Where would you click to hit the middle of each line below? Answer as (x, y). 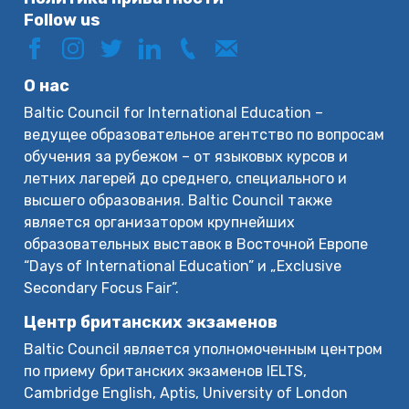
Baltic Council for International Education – (174, 113)
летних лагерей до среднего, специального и (186, 179)
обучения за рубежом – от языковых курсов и (186, 157)
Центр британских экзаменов (151, 323)
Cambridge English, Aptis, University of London (186, 393)
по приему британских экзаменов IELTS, (166, 372)
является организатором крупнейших (160, 223)
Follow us (63, 21)
